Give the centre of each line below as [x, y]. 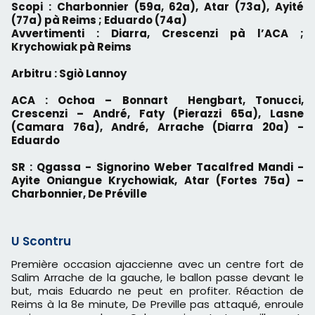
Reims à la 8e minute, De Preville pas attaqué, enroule [157, 304]
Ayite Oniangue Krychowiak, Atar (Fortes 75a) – [157, 181]
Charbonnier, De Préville [79, 194]
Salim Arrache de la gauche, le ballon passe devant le [157, 278]
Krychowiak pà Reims [71, 47]
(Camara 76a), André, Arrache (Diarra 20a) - [157, 127]
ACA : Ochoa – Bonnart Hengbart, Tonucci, [157, 101]
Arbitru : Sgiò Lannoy [69, 74]
